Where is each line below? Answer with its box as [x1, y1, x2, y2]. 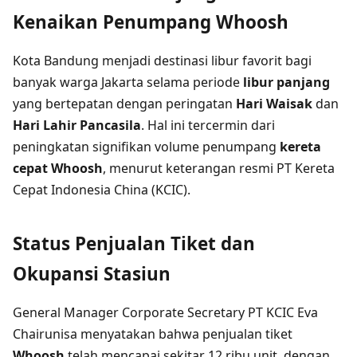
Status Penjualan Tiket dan [13, 231, 255, 257]
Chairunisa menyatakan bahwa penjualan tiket [13, 325, 292, 343]
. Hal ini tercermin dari [141, 116, 275, 134]
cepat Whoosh [13, 159, 103, 177]
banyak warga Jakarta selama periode [13, 73, 243, 91]
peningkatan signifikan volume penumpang [13, 137, 280, 155]
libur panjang [243, 73, 330, 91]
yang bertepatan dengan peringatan [13, 94, 236, 112]
